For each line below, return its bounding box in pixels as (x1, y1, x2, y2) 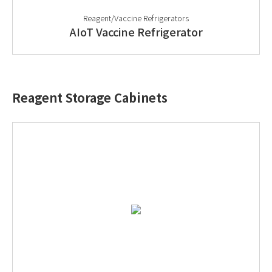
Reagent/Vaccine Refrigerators (83, 12, 189, 24)
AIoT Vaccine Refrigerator (69, 24, 203, 39)
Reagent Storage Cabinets (12, 89, 168, 106)
